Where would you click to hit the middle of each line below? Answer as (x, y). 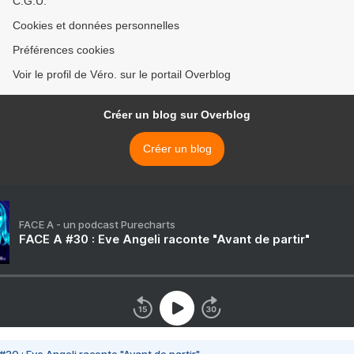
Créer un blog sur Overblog (177, 115)
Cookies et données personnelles (96, 26)
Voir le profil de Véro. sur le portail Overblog (122, 75)
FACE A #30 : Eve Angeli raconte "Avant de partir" (164, 239)
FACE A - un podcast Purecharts (97, 225)
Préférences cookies (64, 50)
